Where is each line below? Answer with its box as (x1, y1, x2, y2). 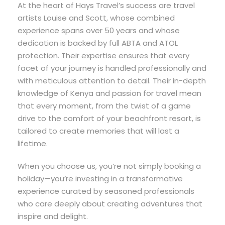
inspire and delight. (18, 210, 88, 221)
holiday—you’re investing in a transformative (18, 173, 183, 184)
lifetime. (18, 138, 48, 149)
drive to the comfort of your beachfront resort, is (18, 113, 201, 124)
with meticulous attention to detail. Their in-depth (18, 75, 206, 86)
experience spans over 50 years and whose (18, 25, 180, 36)
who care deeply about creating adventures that (18, 198, 202, 209)
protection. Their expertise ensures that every (18, 50, 189, 61)
